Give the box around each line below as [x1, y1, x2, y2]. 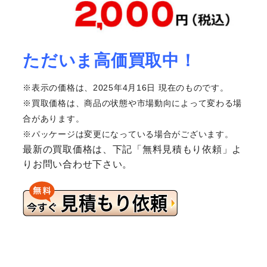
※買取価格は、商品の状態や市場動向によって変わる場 [23, 98, 243, 108]
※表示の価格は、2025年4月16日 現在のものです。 [23, 83, 229, 93]
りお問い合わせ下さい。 [23, 159, 133, 170]
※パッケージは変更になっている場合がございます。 [23, 129, 234, 139]
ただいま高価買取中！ [23, 51, 197, 70]
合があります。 [23, 114, 85, 124]
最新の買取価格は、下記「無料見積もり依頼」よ [23, 144, 243, 155]
